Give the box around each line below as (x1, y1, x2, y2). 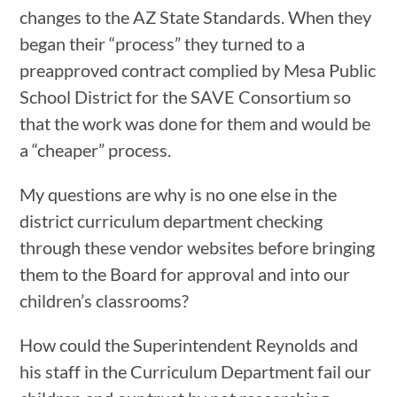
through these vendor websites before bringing (19, 236, 376, 258)
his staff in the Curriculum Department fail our (19, 360, 372, 382)
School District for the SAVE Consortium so (19, 85, 352, 107)
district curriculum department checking (19, 209, 323, 231)
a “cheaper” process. (19, 138, 172, 160)
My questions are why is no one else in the (19, 183, 338, 205)
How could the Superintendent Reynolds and (19, 333, 359, 355)
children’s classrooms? (19, 289, 190, 311)
